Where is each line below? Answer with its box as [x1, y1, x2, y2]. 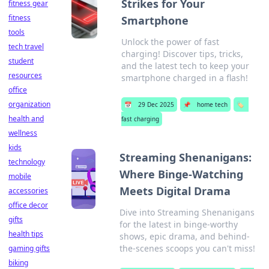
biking [8, 258, 28, 268]
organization [8, 99, 50, 109]
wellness [8, 128, 37, 138]
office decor [8, 200, 48, 210]
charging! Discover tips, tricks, [121, 48, 244, 59]
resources [8, 70, 42, 80]
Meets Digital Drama [119, 184, 231, 198]
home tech [197, 100, 228, 109]
